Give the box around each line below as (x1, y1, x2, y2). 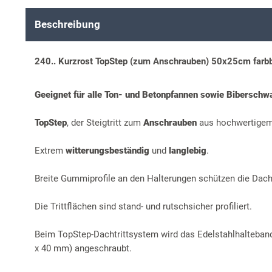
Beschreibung (35, 18, 100, 31)
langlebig (169, 144, 206, 156)
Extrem (35, 144, 66, 156)
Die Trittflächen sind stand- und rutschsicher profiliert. (35, 200, 252, 212)
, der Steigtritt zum (67, 117, 143, 128)
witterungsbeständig (66, 144, 152, 156)
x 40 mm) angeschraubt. (35, 242, 132, 254)
